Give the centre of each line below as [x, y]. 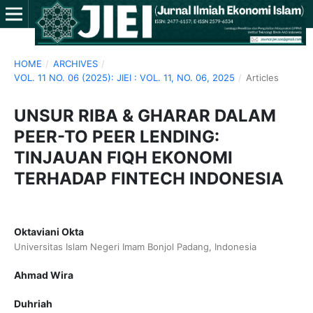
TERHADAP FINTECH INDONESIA [148, 178]
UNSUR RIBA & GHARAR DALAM [145, 115]
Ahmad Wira [43, 275]
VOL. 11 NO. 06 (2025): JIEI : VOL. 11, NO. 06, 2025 [124, 77]
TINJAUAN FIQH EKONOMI [123, 157]
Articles [262, 77]
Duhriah [33, 304]
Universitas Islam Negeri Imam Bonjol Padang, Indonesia [135, 246]
